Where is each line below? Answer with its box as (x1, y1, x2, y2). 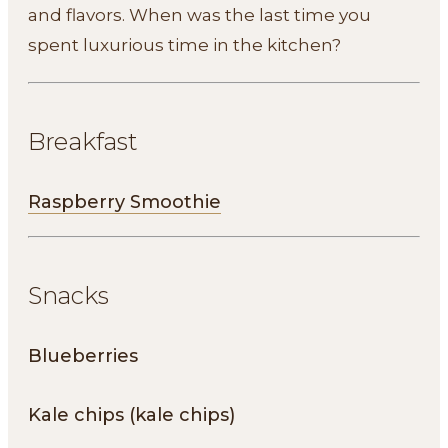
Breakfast (28, 126, 138, 156)
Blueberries (28, 344, 138, 367)
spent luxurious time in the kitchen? (28, 34, 341, 55)
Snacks (28, 280, 109, 310)
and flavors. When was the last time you (28, 4, 371, 25)
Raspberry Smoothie (28, 190, 221, 213)
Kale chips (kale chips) (28, 403, 235, 426)
